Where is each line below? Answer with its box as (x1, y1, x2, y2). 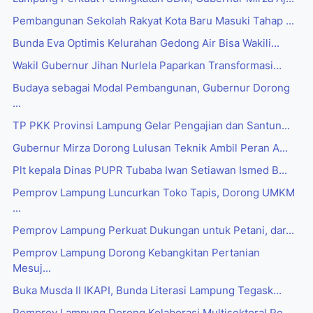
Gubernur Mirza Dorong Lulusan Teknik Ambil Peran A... (13, 142, 288, 155)
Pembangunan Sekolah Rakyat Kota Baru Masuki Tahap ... (13, 15, 294, 28)
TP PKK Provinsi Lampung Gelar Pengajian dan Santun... (13, 119, 290, 133)
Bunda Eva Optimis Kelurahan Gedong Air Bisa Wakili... (13, 37, 279, 50)
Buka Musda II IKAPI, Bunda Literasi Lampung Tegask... (13, 284, 282, 298)
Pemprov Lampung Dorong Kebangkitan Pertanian (13, 247, 260, 260)
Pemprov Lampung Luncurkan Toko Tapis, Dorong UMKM (13, 187, 295, 200)
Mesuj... (13, 262, 51, 275)
